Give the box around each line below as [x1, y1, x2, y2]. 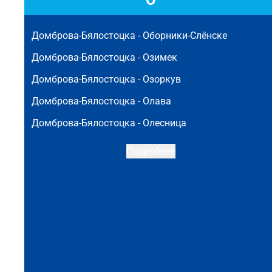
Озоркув [143, 73, 181, 85]
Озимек [143, 52, 177, 63]
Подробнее [126, 145, 175, 157]
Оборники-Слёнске [143, 30, 227, 41]
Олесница [143, 117, 186, 129]
